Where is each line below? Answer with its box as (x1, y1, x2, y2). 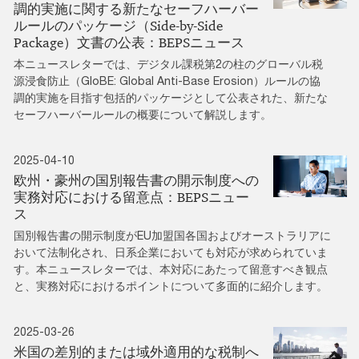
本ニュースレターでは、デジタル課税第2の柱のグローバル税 (14, 57, 323, 71)
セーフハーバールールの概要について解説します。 (14, 107, 272, 122)
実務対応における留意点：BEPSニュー (14, 189, 249, 206)
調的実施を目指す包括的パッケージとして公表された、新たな (14, 91, 328, 105)
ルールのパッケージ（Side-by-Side (14, 18, 223, 34)
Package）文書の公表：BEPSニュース (14, 34, 244, 51)
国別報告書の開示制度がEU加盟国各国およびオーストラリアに (14, 228, 331, 243)
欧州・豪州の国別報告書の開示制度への (14, 172, 259, 189)
